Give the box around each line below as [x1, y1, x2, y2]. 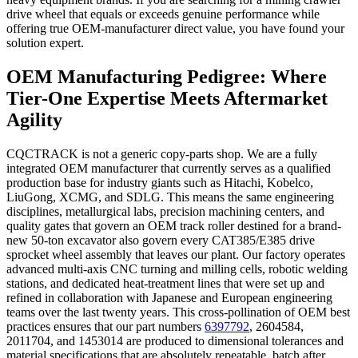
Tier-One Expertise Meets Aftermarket [6, 87, 328, 109]
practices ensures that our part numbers [6, 319, 205, 333]
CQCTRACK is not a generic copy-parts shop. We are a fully [6, 146, 317, 161]
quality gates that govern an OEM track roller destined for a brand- [6, 218, 341, 233]
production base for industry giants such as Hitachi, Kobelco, [6, 175, 313, 189]
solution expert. [6, 35, 84, 50]
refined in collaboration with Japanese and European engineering [6, 290, 332, 304]
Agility [6, 109, 62, 130]
